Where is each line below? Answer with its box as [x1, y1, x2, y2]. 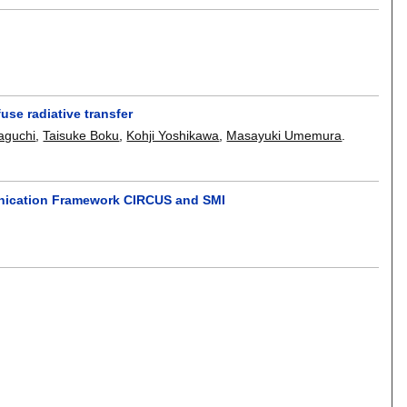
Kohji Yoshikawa [126, 127, 220, 143]
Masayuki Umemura [226, 127, 342, 143]
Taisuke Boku [43, 127, 120, 143]
